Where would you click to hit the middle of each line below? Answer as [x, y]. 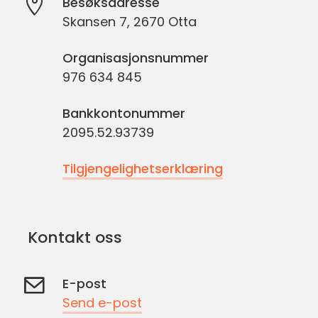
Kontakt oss [75, 237]
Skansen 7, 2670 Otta [130, 22]
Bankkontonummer [124, 114]
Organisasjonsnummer [136, 58]
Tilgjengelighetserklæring [143, 169]
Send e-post [102, 303]
